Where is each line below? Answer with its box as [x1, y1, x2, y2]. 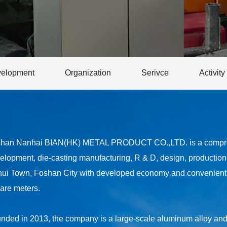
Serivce [141, 68, 169, 77]
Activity [199, 68, 225, 77]
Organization [64, 68, 111, 77]
